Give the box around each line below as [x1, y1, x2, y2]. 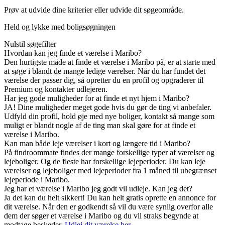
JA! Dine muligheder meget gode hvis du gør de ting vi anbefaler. [4, 103, 211, 112]
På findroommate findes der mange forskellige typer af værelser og [4, 148, 214, 157]
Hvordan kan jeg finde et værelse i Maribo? [4, 49, 142, 58]
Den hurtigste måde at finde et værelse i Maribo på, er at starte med [4, 58, 215, 67]
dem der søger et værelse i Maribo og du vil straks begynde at [4, 211, 198, 220]
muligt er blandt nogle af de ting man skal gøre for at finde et [4, 121, 195, 130]
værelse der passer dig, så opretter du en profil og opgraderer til [4, 76, 203, 85]
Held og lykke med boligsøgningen [4, 23, 116, 32]
